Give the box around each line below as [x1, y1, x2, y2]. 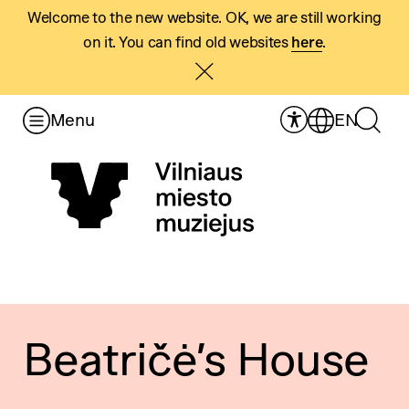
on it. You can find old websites [83, 34, 292, 51]
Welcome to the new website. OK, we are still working [26, 9, 383, 26]
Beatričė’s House [22, 331, 369, 384]
